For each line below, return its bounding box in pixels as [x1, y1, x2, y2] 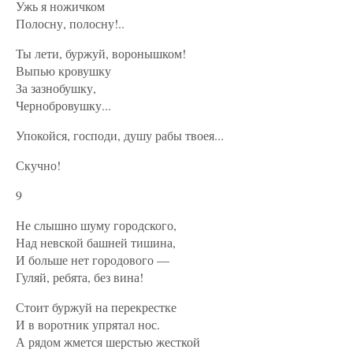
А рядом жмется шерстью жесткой [16, 333, 200, 350]
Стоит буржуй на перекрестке [16, 299, 176, 315]
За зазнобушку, [16, 80, 96, 96]
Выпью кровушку [16, 62, 111, 79]
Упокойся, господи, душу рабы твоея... [16, 127, 224, 143]
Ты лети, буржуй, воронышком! [16, 45, 186, 61]
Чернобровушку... [16, 97, 111, 113]
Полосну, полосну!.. [16, 15, 124, 32]
